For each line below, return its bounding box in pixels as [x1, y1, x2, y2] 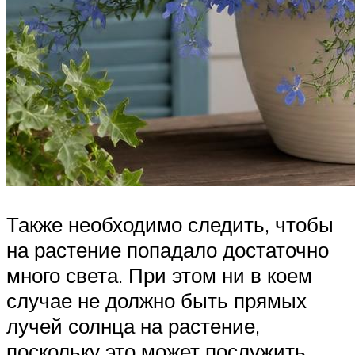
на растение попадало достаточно [6, 236, 329, 262]
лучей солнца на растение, [6, 312, 260, 338]
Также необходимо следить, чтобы [6, 211, 334, 237]
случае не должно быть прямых [6, 287, 307, 313]
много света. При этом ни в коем [6, 261, 312, 288]
